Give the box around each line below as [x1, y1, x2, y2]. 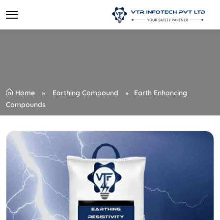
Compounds [6, 100, 46, 109]
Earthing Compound [53, 88, 118, 97]
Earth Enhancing [134, 88, 187, 97]
